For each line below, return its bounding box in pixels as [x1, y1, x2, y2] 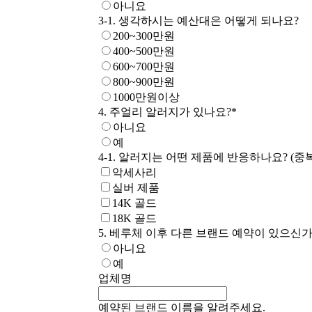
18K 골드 [111, 212, 157, 225]
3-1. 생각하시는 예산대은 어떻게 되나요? [97, 15, 299, 27]
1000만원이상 [112, 91, 180, 104]
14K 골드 [111, 197, 157, 210]
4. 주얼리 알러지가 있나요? [97, 106, 231, 118]
